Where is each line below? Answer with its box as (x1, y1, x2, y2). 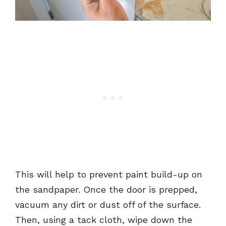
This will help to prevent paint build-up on (15, 169, 202, 180)
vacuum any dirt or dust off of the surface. (15, 199, 201, 210)
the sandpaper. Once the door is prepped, (15, 184, 197, 195)
